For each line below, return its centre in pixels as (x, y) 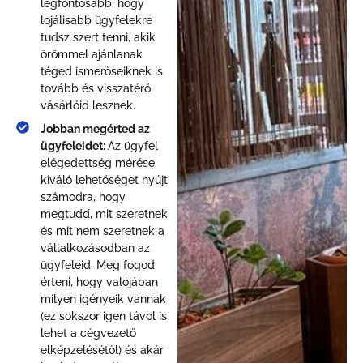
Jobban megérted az (95, 129)
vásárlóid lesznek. (88, 106)
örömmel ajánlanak (92, 55)
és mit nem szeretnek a (102, 231)
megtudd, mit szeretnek (104, 214)
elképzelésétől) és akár (102, 350)
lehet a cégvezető (88, 333)
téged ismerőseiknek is (102, 72)
